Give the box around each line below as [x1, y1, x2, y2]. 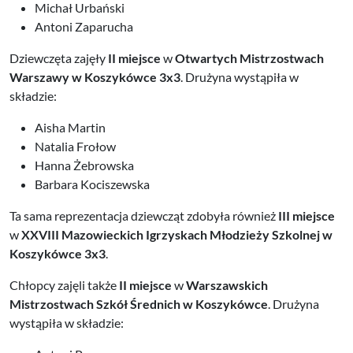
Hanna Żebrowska [35, 158, 134, 173]
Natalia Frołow [35, 139, 116, 154]
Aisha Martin [35, 120, 106, 136]
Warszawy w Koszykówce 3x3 [9, 69, 180, 85]
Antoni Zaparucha [35, 19, 133, 35]
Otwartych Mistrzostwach [175, 50, 324, 66]
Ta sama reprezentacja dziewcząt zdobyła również [9, 208, 278, 224]
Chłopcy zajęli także [9, 277, 119, 293]
